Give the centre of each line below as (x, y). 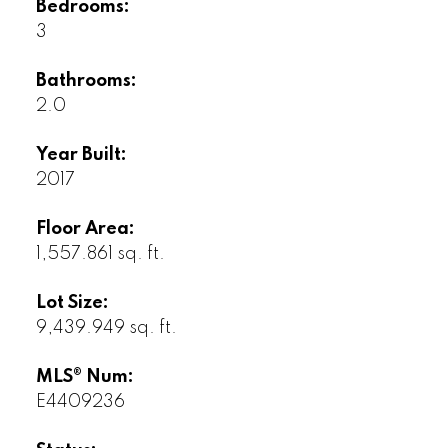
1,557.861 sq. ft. (100, 253)
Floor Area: (85, 228)
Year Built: (81, 154)
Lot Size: (72, 302)
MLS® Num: (84, 376)
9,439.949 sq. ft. (106, 327)
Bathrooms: (86, 80)
